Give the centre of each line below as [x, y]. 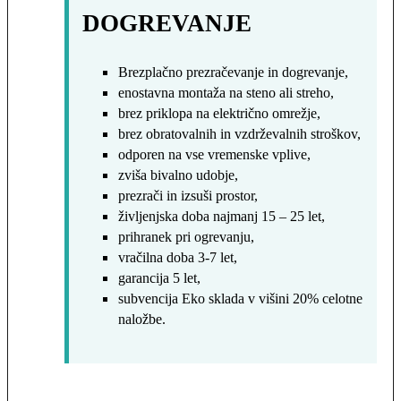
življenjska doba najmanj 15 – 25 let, [222, 216]
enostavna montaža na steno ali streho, [226, 92]
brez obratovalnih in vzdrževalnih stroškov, [239, 133]
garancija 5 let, [159, 277]
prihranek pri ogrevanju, [186, 236]
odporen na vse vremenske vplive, [214, 154]
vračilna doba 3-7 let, [178, 257]
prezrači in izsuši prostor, [188, 195]
